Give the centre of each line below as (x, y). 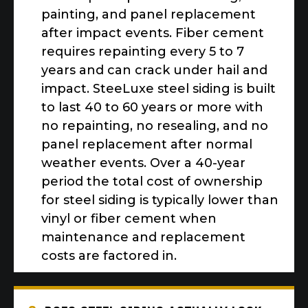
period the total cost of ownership (152, 182)
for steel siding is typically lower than (160, 200)
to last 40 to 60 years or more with (152, 108)
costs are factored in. (109, 256)
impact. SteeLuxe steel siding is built (158, 89)
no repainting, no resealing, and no (155, 126)
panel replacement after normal (147, 145)
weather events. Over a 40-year (143, 163)
